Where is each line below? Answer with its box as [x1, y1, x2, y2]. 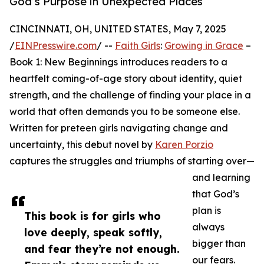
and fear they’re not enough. [24, 242, 180, 256]
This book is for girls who [24, 209, 161, 223]
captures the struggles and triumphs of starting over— [9, 155, 255, 167]
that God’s [192, 188, 239, 200]
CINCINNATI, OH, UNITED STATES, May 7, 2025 [9, 23, 226, 35]
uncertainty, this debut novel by [9, 138, 155, 151]
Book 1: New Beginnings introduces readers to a [9, 56, 227, 68]
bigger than [192, 237, 246, 250]
